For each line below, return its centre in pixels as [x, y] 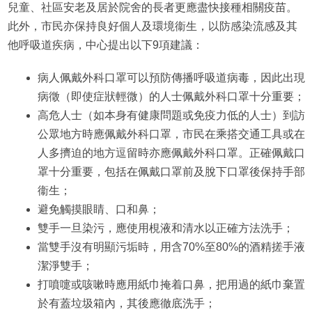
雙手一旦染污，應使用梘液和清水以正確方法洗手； [165, 228]
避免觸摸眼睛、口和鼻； [99, 209]
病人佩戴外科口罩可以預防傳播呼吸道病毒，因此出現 [171, 77]
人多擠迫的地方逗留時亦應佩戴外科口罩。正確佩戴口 [171, 153]
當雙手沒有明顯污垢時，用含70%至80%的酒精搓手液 [171, 247]
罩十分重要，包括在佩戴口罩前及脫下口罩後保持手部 [171, 171]
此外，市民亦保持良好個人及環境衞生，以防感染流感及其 [152, 26]
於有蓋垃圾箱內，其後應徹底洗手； [126, 303]
